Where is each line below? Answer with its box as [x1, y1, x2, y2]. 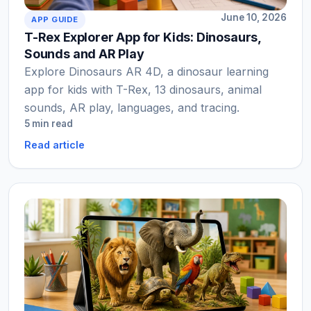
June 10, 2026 [221, 12, 287, 24]
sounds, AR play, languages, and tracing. [24, 101, 239, 115]
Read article [24, 139, 85, 151]
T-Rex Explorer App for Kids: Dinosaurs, [24, 30, 262, 45]
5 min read [24, 118, 73, 130]
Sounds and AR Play [24, 47, 144, 62]
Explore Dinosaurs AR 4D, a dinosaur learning [24, 65, 269, 79]
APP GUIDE [31, 15, 79, 25]
